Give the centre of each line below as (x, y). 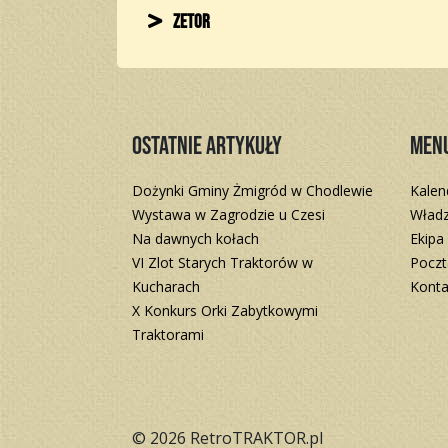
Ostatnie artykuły (207, 146)
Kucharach (166, 286)
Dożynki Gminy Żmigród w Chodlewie (252, 190)
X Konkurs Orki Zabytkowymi (225, 310)
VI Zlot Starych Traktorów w (222, 262)
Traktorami (168, 334)
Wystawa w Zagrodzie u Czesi (228, 214)
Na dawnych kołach (195, 238)
